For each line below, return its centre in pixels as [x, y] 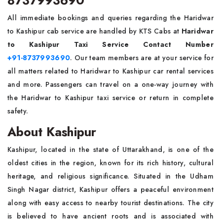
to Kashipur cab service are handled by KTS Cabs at [94, 31]
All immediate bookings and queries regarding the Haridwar [110, 18]
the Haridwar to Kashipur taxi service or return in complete [110, 98]
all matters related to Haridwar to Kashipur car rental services [110, 71]
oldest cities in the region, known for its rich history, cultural [110, 163]
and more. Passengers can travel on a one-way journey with [110, 84]
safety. [19, 111]
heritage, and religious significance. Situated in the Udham [110, 176]
